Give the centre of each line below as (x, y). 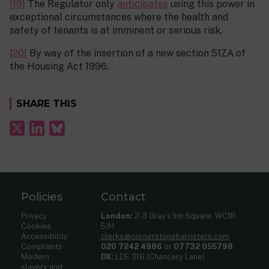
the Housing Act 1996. (59, 67)
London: (116, 216)
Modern (35, 256)
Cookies (36, 226)
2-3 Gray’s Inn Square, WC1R (184, 216)
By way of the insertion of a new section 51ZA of (136, 53)
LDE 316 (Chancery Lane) (159, 256)
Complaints (42, 246)
